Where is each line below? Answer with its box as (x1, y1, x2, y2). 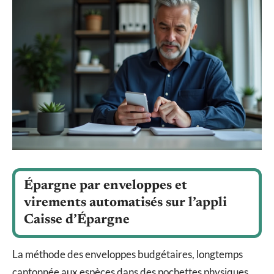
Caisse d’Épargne (24, 213, 130, 228)
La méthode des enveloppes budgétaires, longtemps (12, 248, 243, 261)
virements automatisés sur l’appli (24, 196, 227, 210)
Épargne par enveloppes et (24, 179, 187, 193)
